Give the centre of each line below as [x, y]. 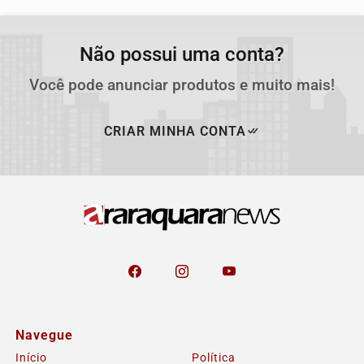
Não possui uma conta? [182, 55]
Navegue [44, 336]
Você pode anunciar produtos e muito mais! [182, 85]
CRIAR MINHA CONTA [175, 132]
